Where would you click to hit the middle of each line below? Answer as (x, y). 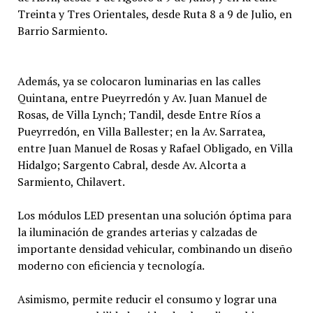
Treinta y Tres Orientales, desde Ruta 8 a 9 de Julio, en (154, 14)
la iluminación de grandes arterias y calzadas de (137, 232)
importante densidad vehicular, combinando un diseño (154, 249)
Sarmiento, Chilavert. (71, 182)
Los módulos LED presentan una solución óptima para (154, 215)
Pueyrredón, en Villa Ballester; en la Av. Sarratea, (141, 131)
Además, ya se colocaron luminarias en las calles (139, 81)
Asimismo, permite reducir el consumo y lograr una (147, 299)
